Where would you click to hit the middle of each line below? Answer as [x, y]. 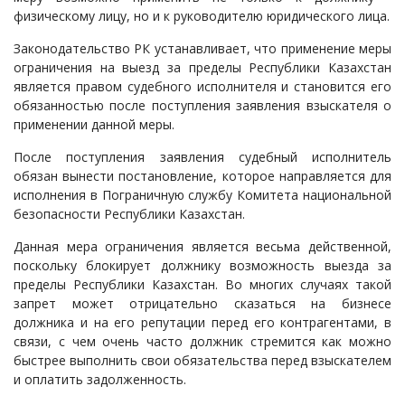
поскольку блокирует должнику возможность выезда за [202, 265]
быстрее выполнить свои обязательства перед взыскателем [202, 360]
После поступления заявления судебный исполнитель [202, 157]
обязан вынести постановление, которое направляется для [202, 176]
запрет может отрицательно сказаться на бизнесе [202, 303]
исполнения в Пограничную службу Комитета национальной [202, 195]
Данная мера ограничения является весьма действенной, [202, 246]
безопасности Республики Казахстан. [129, 214]
